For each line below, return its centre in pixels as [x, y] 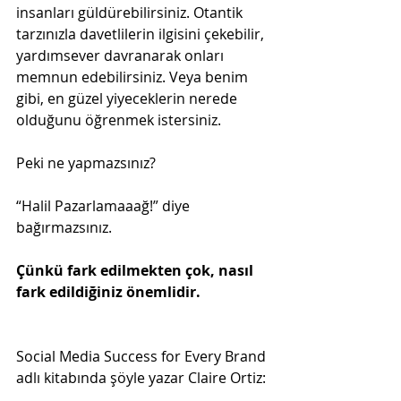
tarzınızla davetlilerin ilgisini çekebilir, [142, 34]
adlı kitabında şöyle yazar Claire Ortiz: [141, 377]
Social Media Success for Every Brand [143, 356]
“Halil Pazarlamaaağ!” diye [105, 205]
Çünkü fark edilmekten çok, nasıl [137, 270]
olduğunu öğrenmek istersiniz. [119, 119]
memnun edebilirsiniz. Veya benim [134, 77]
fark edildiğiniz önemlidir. [108, 291]
